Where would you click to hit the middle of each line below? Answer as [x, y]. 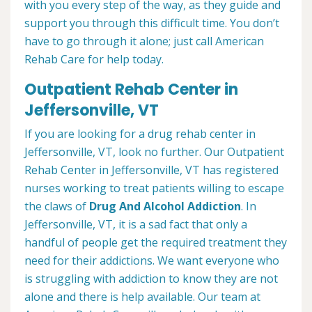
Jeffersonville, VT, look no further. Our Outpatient [154, 152]
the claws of [57, 206]
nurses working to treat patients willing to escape [154, 188]
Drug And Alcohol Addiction [165, 206]
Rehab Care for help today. [94, 60]
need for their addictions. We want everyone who [152, 261]
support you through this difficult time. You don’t [152, 23]
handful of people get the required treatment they [156, 243]
